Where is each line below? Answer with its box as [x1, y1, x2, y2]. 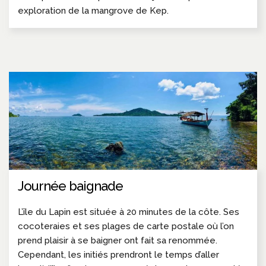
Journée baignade [18, 178, 123, 194]
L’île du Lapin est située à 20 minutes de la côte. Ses [18, 206, 239, 217]
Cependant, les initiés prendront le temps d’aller [18, 249, 219, 260]
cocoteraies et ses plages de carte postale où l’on [18, 220, 234, 232]
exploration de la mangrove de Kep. [18, 5, 169, 16]
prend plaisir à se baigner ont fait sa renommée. [18, 235, 217, 246]
